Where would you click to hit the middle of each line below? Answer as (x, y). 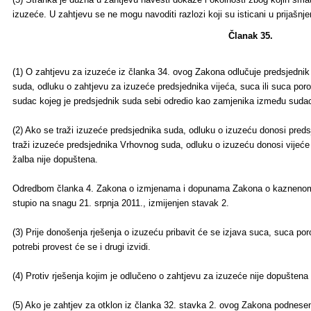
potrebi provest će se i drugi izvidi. (82, 247)
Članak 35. (251, 36)
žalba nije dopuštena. (55, 159)
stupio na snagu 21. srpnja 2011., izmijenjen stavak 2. (121, 203)
